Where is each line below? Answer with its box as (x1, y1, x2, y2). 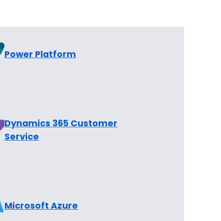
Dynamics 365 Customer (4, 117, 117, 130)
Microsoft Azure (4, 199, 78, 212)
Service (4, 130, 39, 143)
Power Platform (4, 48, 76, 61)
